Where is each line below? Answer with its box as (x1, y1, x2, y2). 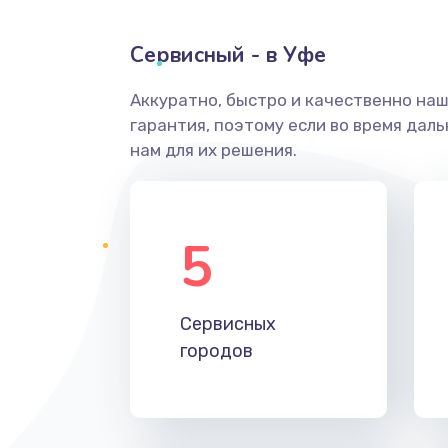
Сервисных (179, 313, 276, 335)
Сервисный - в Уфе (129, 41, 326, 69)
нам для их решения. (129, 140, 297, 160)
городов (179, 340, 253, 362)
